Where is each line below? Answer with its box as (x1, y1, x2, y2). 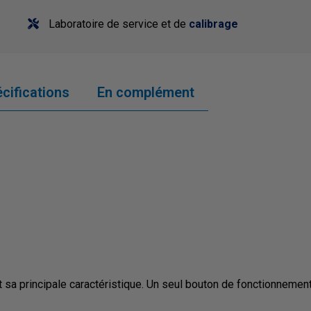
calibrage (189, 17, 238, 31)
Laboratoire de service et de (46, 17, 189, 31)
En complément (97, 84, 194, 101)
